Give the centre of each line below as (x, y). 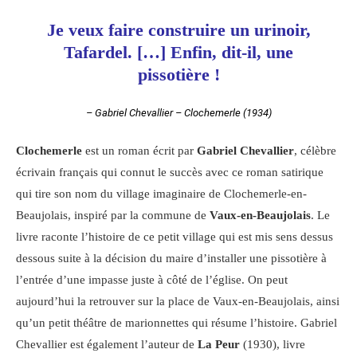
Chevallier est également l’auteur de (107, 345)
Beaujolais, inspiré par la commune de (113, 216)
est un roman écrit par (139, 151)
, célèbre (315, 151)
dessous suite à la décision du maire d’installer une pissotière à (171, 259)
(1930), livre (274, 345)
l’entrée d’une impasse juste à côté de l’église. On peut (152, 280)
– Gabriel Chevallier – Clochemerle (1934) (178, 113)
